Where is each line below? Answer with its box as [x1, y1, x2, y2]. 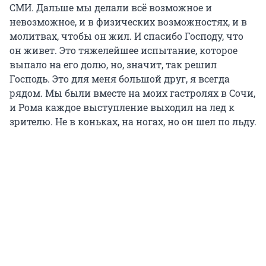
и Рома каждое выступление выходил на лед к [9, 101, 235, 114]
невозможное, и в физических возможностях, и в [9, 15, 247, 28]
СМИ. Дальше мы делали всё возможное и [9, 1, 212, 14]
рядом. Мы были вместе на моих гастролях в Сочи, [9, 87, 255, 100]
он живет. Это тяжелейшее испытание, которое [9, 44, 237, 57]
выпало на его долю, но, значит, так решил [9, 58, 217, 71]
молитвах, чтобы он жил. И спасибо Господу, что [9, 30, 243, 43]
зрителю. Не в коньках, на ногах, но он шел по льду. [9, 115, 256, 128]
